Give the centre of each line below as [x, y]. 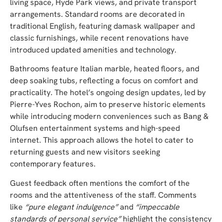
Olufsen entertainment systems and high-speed [95, 128]
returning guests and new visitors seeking [85, 152]
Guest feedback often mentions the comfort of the [100, 183]
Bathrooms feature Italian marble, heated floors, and [105, 69]
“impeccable [157, 207]
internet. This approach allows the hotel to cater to [102, 140]
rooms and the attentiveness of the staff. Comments [103, 195]
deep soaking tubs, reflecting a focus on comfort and [104, 81]
